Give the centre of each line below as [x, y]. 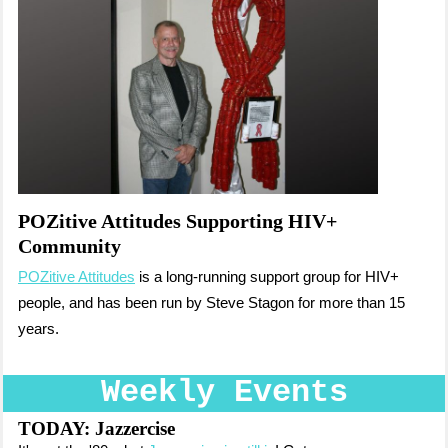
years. [40, 329]
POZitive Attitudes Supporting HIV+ [177, 221]
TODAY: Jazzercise [96, 428]
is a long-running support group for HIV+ [267, 277]
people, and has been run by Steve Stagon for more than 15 [211, 303]
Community [69, 246]
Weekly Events [224, 392]
